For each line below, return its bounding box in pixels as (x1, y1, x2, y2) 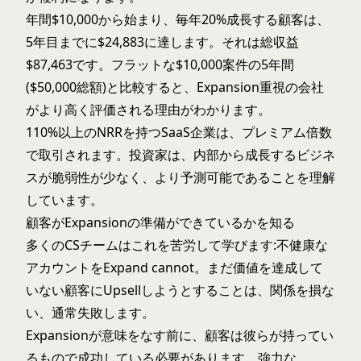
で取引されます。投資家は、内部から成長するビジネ (26, 146, 335, 164)
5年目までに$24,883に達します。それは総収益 (26, 33, 299, 51)
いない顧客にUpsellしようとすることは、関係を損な (26, 281, 334, 299)
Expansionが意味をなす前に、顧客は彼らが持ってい (26, 326, 334, 344)
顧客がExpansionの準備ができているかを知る (26, 214, 295, 231)
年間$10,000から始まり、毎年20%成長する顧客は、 (26, 10, 330, 28)
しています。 (26, 191, 103, 209)
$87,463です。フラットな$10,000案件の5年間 (26, 56, 294, 73)
